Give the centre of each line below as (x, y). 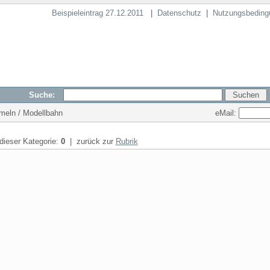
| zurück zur (90, 141)
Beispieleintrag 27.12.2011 (99, 13)
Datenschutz (179, 13)
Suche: (45, 95)
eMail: (227, 113)
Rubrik (127, 141)
